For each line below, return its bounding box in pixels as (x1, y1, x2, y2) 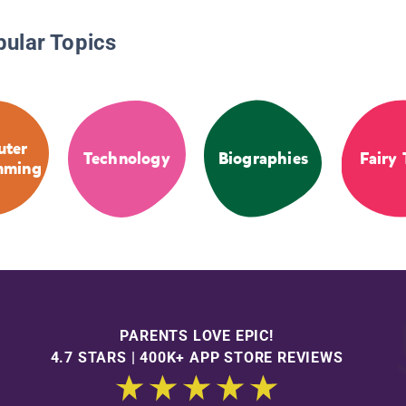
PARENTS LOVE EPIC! (120, 326, 274, 344)
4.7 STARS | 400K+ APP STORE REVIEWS (50, 348, 343, 366)
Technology (82, 148, 170, 170)
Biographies (217, 148, 308, 170)
